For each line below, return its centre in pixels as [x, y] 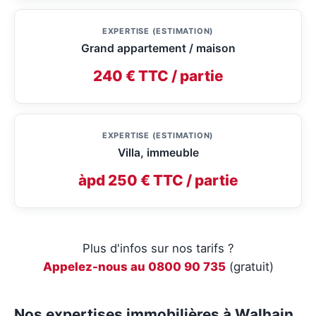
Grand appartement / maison [158, 49]
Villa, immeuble [158, 153]
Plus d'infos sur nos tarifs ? [158, 249]
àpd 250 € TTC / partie [158, 181]
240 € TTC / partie [158, 76]
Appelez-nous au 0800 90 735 [134, 267]
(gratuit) [249, 267]
